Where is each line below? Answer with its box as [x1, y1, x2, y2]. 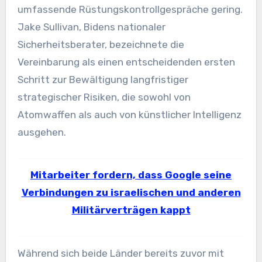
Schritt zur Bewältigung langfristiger [17, 73, 188, 85]
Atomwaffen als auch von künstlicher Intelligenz [17, 108, 242, 120]
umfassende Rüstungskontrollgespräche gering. [17, 3, 243, 15]
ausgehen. [17, 126, 66, 138]
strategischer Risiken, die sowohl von [17, 91, 191, 103]
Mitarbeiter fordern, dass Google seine [30, 169, 232, 181]
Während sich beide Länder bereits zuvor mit [17, 247, 224, 260]
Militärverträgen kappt [71, 204, 191, 216]
